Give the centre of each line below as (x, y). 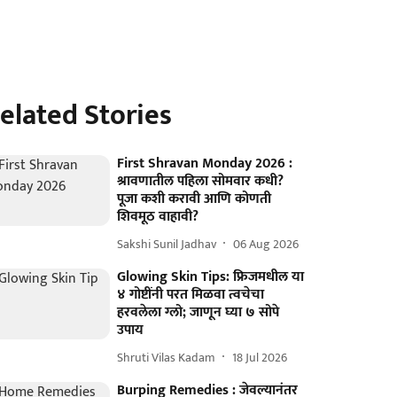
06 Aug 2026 (266, 244)
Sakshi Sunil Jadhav (167, 244)
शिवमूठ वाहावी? (158, 217)
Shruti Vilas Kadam (167, 357)
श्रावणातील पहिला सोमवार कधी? (201, 181)
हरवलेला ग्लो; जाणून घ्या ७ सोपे (198, 312)
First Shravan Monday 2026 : (205, 163)
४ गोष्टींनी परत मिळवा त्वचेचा (191, 295)
